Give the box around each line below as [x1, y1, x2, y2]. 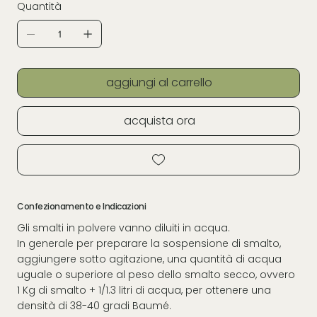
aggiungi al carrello [106, 74, 212, 91]
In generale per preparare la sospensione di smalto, [17, 236, 281, 250]
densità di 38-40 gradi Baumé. [17, 298, 171, 313]
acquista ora [123, 112, 195, 129]
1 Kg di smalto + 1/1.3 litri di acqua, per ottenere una [17, 282, 271, 297]
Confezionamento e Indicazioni [17, 200, 146, 212]
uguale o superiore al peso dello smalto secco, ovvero [17, 267, 295, 282]
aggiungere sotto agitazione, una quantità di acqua [17, 251, 282, 266]
